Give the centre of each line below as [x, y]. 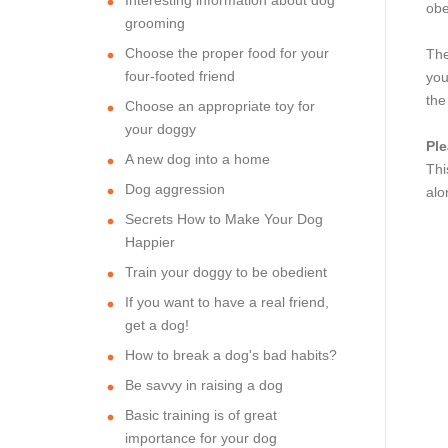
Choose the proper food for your [227, 52]
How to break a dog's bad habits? [231, 354]
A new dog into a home [197, 158]
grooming [155, 22]
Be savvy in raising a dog [204, 384]
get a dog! [157, 324]
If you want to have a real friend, [227, 301]
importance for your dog [201, 437]
